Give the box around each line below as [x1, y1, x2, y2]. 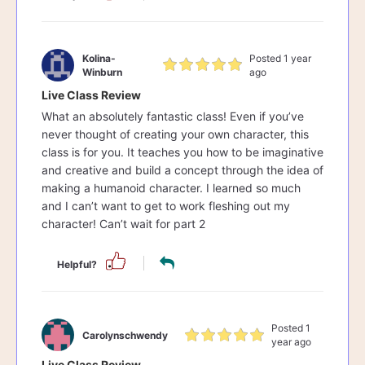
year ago [271, 336, 311, 349]
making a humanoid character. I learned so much [42, 180, 301, 195]
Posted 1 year [248, 51, 311, 64]
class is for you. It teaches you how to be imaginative [42, 144, 323, 159]
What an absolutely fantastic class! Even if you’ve [42, 108, 304, 123]
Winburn [82, 65, 122, 78]
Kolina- [82, 51, 116, 64]
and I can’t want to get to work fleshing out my [42, 198, 290, 213]
